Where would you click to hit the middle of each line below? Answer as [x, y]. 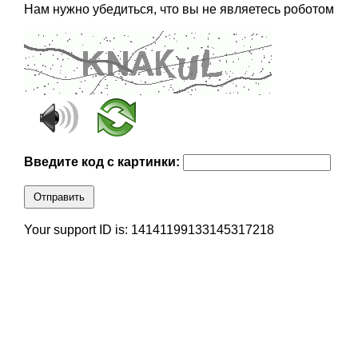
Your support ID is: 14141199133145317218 [149, 230]
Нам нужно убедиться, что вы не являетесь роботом [179, 10]
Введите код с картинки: [103, 162]
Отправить [59, 197]
